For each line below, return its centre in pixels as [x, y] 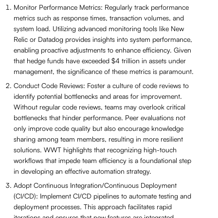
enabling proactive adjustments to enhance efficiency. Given [102, 50]
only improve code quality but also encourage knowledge [99, 128]
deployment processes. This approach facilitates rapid [93, 206]
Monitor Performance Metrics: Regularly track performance [101, 7]
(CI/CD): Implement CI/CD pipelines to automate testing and [102, 196]
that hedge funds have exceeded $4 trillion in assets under [100, 60]
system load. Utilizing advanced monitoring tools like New [99, 28]
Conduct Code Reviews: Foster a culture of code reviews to [101, 85]
